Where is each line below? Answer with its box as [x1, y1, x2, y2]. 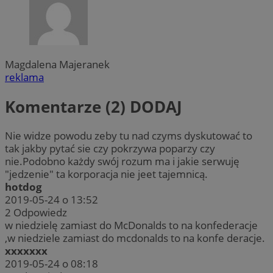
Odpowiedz [13, 205, 67, 220]
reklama [5, 70, 44, 85]
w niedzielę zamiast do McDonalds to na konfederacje [5, 218, 258, 233]
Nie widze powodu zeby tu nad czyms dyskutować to [5, 129, 252, 143]
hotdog [5, 180, 42, 194]
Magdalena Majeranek [5, 57, 110, 72]
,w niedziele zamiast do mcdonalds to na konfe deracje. [5, 231, 265, 246]
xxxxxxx [5, 244, 48, 258]
